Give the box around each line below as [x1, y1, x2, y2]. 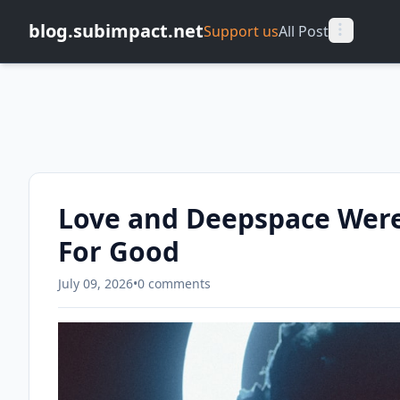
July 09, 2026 [58, 275, 133, 292]
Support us [204, 21, 279, 41]
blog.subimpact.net [29, 19, 204, 43]
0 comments [137, 275, 211, 292]
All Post [279, 21, 329, 41]
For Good [58, 233, 179, 270]
